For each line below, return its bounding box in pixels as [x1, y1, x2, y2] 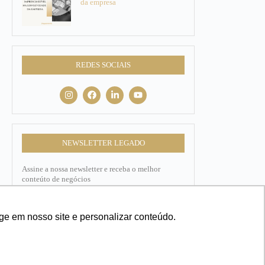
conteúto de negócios [22, 174, 91, 183]
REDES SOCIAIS [76, 60, 131, 69]
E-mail [22, 238, 43, 247]
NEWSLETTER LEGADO [62, 138, 145, 147]
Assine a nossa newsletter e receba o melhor [22, 164, 160, 173]
